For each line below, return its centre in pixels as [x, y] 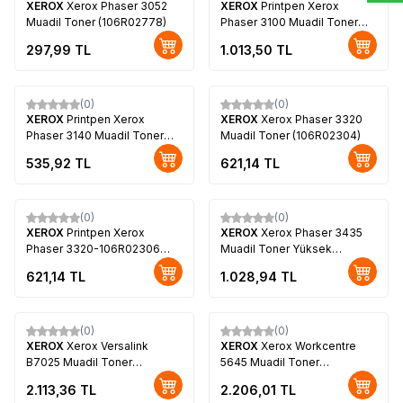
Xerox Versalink [107, 345]
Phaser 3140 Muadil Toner [95, 135]
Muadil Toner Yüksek [276, 248]
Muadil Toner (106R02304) [291, 135]
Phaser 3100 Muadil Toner [289, 22]
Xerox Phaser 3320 [312, 119]
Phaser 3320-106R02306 [93, 248]
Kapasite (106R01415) [277, 264]
